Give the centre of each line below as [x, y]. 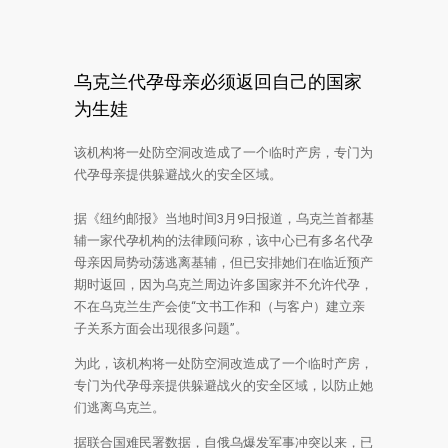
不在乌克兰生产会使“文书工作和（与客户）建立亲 [219, 306]
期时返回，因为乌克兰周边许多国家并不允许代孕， [223, 284]
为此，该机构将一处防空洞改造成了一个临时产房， [223, 363]
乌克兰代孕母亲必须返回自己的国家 [218, 81]
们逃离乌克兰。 [119, 407]
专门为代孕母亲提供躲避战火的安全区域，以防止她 [223, 385]
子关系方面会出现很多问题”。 [161, 328]
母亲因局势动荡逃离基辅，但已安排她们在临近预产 [223, 262]
